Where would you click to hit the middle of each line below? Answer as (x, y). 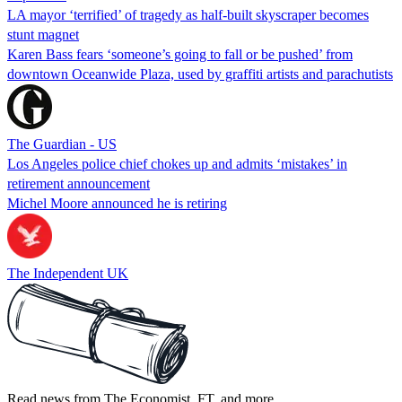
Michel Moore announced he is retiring (117, 203)
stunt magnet (43, 34)
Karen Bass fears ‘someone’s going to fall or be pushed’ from (180, 54)
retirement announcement (79, 183)
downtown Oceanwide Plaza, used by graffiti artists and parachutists (200, 74)
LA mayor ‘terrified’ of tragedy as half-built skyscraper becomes (188, 14)
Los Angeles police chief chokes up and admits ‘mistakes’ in (177, 163)
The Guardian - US (62, 144)
